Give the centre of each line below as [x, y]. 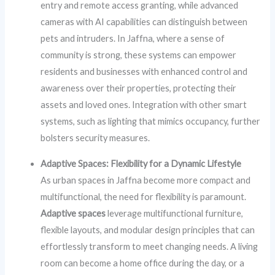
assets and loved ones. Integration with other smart [144, 105]
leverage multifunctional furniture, [175, 213]
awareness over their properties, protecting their [139, 88]
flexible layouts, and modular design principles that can [148, 230]
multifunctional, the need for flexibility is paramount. [144, 196]
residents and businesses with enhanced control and [144, 72]
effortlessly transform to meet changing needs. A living [149, 246]
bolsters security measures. [95, 138]
